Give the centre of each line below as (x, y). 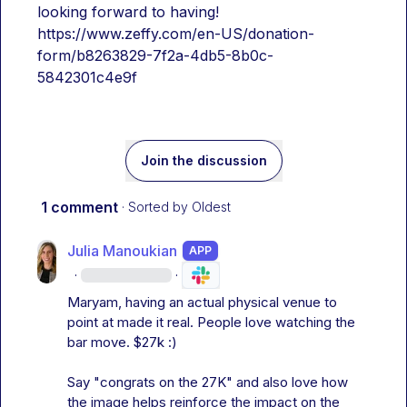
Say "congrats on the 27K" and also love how (208, 382)
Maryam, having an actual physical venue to (203, 302)
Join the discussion (203, 160)
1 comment (79, 207)
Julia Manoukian (123, 251)
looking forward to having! (128, 12)
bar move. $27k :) (123, 342)
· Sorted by (155, 207)
